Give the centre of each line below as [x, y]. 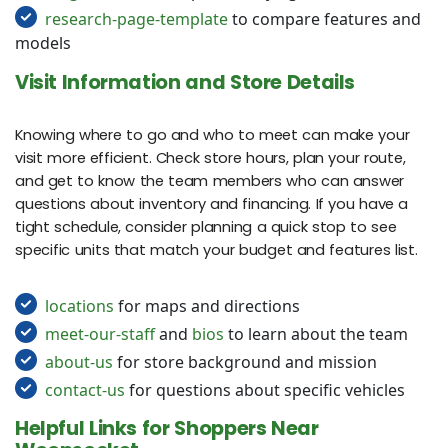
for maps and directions [207, 305]
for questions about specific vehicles [265, 389]
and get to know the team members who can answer [210, 180]
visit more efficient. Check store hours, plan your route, [210, 157]
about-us [79, 361]
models [43, 43]
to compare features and [324, 19]
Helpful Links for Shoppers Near [167, 428]
